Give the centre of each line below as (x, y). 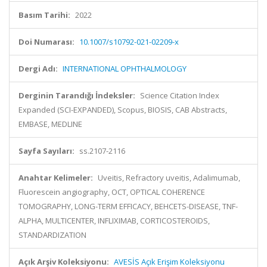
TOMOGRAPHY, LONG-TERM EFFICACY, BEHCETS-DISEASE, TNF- (128, 206)
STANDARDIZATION (52, 235)
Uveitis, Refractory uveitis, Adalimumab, (169, 178)
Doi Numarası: (46, 42)
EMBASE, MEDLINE (50, 124)
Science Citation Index (180, 95)
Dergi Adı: (38, 69)
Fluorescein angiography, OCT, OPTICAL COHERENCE (112, 192)
